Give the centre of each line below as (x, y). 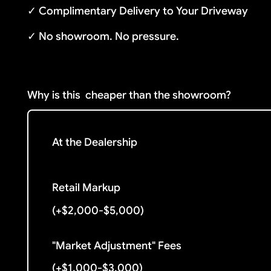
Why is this (54, 95)
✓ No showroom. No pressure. (103, 36)
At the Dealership (95, 142)
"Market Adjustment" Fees (117, 245)
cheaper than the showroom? (158, 95)
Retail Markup (87, 188)
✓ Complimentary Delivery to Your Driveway (138, 11)
